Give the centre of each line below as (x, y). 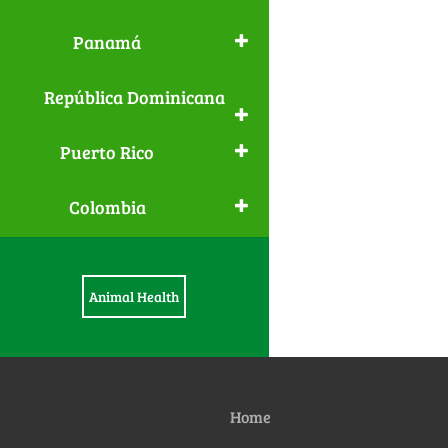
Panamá (107, 42)
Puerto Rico (107, 152)
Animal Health (134, 296)
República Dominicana (134, 97)
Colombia (107, 207)
